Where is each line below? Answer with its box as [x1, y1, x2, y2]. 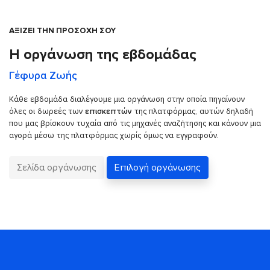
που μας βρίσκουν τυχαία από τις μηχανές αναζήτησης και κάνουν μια [9, 118, 261, 128]
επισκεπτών [85, 106, 132, 116]
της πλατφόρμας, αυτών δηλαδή [132, 106, 253, 116]
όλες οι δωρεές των [9, 106, 85, 116]
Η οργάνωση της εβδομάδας [9, 46, 196, 63]
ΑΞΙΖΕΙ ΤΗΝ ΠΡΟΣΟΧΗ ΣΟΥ [9, 25, 116, 36]
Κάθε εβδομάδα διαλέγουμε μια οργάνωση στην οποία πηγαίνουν [9, 94, 245, 104]
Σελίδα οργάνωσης [17, 162, 96, 174]
